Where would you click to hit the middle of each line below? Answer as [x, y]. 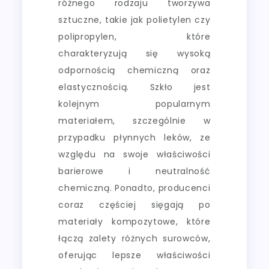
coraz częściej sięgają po [134, 204]
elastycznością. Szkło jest [134, 87]
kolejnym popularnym [134, 104]
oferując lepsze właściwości [134, 255]
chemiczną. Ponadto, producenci [134, 188]
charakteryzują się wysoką [134, 53]
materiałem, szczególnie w [134, 120]
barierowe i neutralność [134, 171]
